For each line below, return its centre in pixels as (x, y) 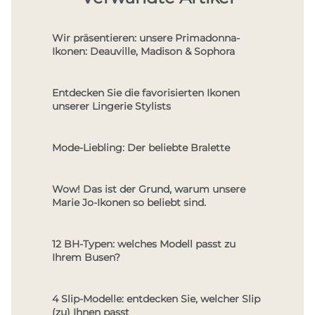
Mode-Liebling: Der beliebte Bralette (141, 148)
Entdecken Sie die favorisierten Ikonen (146, 93)
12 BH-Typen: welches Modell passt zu (144, 244)
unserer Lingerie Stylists (111, 107)
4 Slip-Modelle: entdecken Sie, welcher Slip (156, 299)
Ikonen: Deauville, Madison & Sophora (143, 52)
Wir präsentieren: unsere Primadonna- (146, 38)
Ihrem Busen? (86, 258)
